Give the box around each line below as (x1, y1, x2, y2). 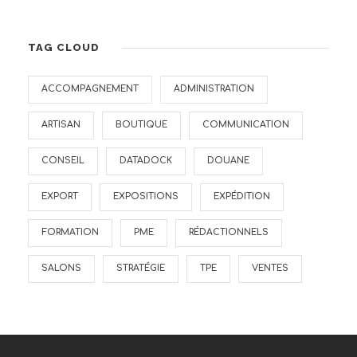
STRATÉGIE (116, 263, 165, 273)
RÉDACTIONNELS (189, 227, 269, 237)
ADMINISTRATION (174, 84, 254, 94)
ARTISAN (41, 120, 80, 130)
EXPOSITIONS (113, 191, 178, 202)
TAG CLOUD (28, 41, 100, 53)
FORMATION (41, 227, 99, 237)
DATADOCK (120, 155, 172, 166)
